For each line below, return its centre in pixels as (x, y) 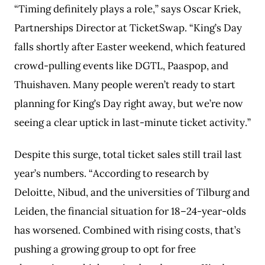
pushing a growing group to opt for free (105, 249)
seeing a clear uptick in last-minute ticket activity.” (132, 122)
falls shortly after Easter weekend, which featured (130, 47)
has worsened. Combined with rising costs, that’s (127, 230)
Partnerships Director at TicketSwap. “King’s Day (128, 28)
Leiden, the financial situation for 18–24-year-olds (130, 211)
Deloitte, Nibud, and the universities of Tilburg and (132, 192)
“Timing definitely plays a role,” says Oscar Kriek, (127, 9)
